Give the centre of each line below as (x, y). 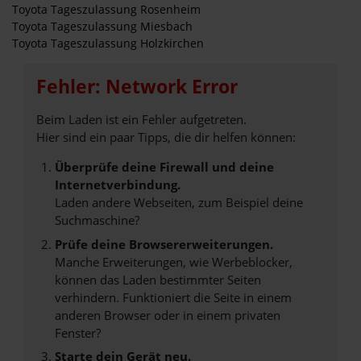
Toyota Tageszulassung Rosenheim (106, 10)
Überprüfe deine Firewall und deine (164, 167)
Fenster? (77, 332)
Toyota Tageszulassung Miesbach (102, 27)
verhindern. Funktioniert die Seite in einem (173, 297)
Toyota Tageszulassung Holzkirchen (108, 44)
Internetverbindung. (117, 185)
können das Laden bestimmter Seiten (158, 279)
